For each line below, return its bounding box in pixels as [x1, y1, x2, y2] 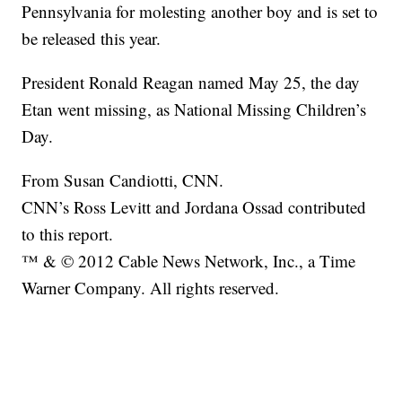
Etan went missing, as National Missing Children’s [22, 98, 367, 121]
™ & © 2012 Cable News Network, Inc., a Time [22, 249, 356, 273]
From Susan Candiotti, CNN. [22, 169, 224, 192]
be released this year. [22, 27, 162, 50]
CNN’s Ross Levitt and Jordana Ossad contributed [22, 196, 367, 219]
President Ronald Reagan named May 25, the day [22, 71, 361, 94]
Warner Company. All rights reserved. [22, 276, 280, 300]
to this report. [22, 223, 114, 246]
